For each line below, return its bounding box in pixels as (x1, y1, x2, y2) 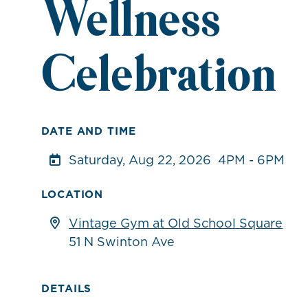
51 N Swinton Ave (69, 232, 175, 250)
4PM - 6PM (218, 151, 285, 168)
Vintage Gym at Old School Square (69, 214, 283, 232)
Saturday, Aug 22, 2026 (69, 151, 211, 168)
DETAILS (41, 280, 92, 296)
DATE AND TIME (41, 123, 136, 138)
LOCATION (41, 186, 104, 201)
